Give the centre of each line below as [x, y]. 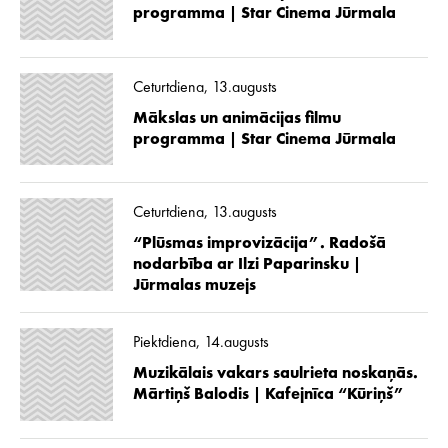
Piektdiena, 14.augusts [200, 343]
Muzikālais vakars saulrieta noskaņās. [275, 374]
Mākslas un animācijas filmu [236, 118]
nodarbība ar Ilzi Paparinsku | [246, 265]
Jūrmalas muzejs [194, 286]
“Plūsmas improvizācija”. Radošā [259, 244]
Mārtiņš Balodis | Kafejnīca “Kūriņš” [268, 395]
